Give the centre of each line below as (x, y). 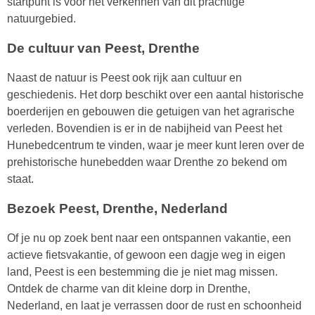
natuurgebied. (41, 19)
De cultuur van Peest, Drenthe (103, 49)
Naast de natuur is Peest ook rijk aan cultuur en (124, 78)
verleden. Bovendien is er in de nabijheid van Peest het (144, 129)
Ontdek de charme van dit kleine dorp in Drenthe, (129, 289)
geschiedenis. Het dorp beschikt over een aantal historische (155, 95)
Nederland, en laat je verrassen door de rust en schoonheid (154, 306)
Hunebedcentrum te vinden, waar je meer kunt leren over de (156, 146)
